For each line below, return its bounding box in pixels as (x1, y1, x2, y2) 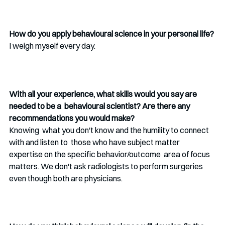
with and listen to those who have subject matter (9, 137, 181, 148)
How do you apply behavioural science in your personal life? (9, 29, 215, 39)
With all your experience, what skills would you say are (9, 89, 198, 99)
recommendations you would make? (9, 113, 136, 124)
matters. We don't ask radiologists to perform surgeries (9, 161, 206, 172)
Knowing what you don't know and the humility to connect (9, 125, 210, 136)
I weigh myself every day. (9, 41, 97, 51)
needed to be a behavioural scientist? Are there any (9, 101, 191, 111)
